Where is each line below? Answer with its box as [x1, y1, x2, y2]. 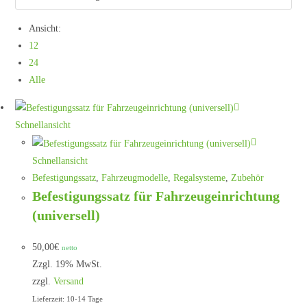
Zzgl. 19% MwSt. [32, 258, 103, 269]
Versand [53, 275, 84, 286]
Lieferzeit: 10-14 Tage [32, 294, 103, 303]
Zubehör [231, 172, 265, 183]
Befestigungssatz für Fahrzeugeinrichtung [32, 188, 280, 204]
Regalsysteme [173, 172, 226, 183]
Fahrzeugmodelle [101, 172, 169, 183]
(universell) [32, 207, 101, 223]
